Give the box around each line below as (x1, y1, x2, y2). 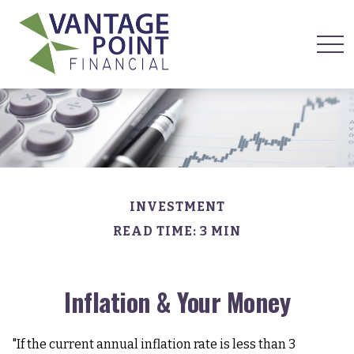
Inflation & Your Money (64, 283, 290, 320)
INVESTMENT (129, 199, 225, 214)
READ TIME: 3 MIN (113, 224, 241, 239)
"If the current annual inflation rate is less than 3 (12, 337, 296, 352)
